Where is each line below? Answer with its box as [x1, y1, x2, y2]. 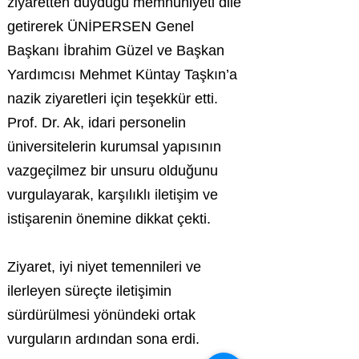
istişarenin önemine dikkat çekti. [7, 211, 211, 227]
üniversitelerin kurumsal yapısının [7, 139, 221, 155]
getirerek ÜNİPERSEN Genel [7, 18, 194, 34]
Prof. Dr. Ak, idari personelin [7, 115, 186, 131]
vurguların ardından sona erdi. [7, 331, 200, 347]
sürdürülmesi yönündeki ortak [7, 307, 196, 323]
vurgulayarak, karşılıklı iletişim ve [7, 187, 218, 203]
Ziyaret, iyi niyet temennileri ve [7, 259, 201, 275]
